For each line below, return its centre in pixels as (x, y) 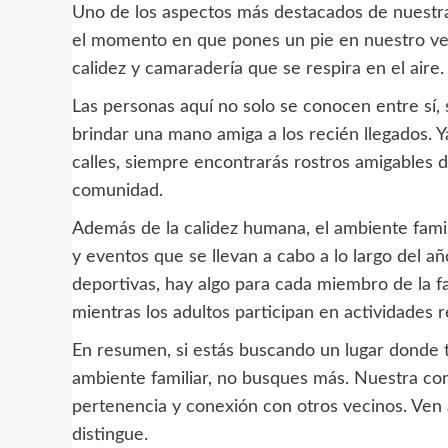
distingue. (110, 435)
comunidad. (117, 191)
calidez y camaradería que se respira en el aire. (258, 69)
